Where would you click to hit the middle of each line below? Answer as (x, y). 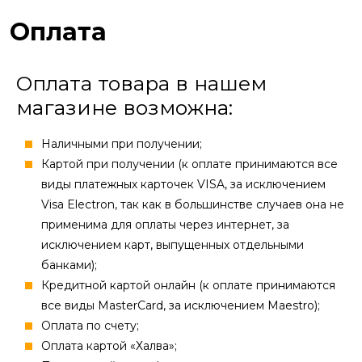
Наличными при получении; (122, 144)
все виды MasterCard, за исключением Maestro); (181, 306)
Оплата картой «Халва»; (109, 346)
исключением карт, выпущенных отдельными (173, 245)
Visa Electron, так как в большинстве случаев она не (193, 205)
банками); (69, 265)
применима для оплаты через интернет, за (165, 225)
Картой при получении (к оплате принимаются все (189, 164)
